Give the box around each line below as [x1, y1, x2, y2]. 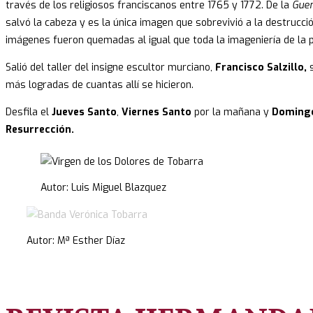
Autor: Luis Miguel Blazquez [41, 181, 166, 195]
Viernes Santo [122, 105, 194, 119]
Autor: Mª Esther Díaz [27, 234, 125, 248]
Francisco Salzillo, [215, 61, 307, 75]
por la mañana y [194, 105, 272, 119]
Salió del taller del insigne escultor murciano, [6, 61, 215, 75]
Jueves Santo [52, 105, 117, 119]
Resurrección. [6, 123, 74, 137]
